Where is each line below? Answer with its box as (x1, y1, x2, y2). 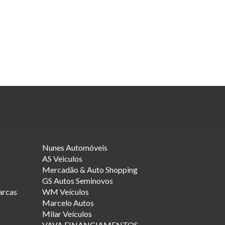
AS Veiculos (42, 153, 82, 163)
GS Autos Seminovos (42, 175, 113, 185)
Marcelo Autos (42, 197, 94, 207)
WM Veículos (42, 186, 89, 196)
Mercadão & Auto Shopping (42, 164, 138, 174)
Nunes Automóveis (42, 142, 107, 152)
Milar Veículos (42, 208, 92, 218)
